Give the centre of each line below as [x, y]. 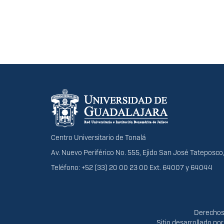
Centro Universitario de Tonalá [98, 138]
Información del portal [120, 91]
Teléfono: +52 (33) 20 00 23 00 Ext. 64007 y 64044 [132, 168]
